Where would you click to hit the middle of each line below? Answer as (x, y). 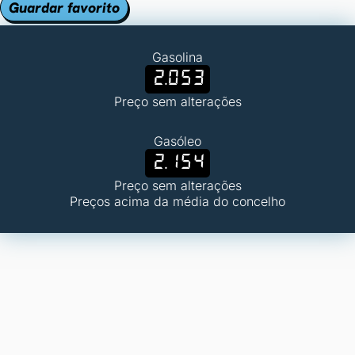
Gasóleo (177, 141)
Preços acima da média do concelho (177, 201)
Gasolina (177, 57)
